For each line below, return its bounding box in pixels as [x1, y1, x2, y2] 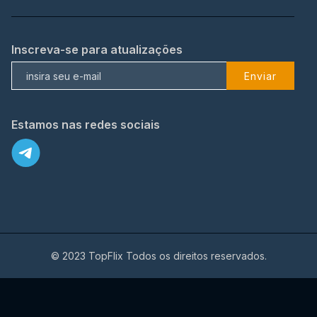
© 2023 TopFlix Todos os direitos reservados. [50, 250, 267, 263]
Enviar [244, 69, 277, 82]
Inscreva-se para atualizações [11, 42, 183, 57]
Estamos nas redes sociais [11, 117, 160, 132]
